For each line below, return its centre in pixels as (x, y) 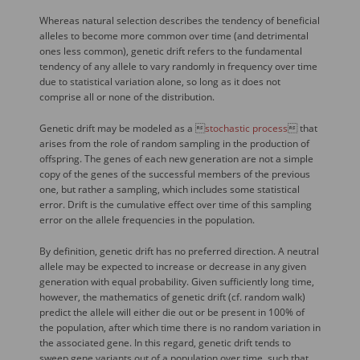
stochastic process (246, 128)
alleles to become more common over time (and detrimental (174, 36)
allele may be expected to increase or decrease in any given (172, 266)
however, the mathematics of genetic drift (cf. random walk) (172, 297)
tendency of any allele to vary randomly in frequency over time (178, 66)
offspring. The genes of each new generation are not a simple (176, 159)
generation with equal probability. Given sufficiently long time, (176, 282)
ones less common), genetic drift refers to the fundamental (170, 51)
